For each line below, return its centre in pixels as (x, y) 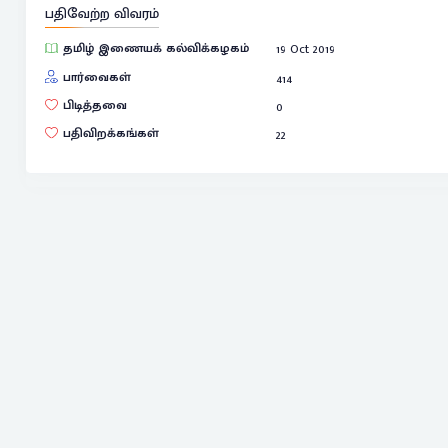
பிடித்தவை (94, 106)
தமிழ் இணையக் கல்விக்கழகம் (155, 49)
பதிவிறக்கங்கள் (110, 134)
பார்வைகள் (96, 77)
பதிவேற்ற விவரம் (101, 14)
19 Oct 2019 (306, 50)
